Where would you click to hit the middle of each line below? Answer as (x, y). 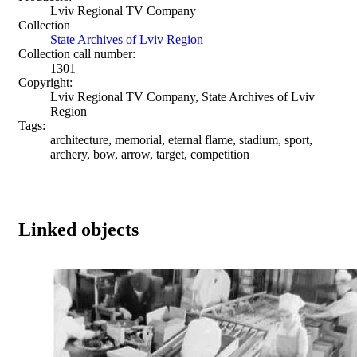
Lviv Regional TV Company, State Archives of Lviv (182, 96)
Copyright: (45, 82)
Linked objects (78, 229)
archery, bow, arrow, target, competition (150, 154)
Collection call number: (77, 53)
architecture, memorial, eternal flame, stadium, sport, (181, 139)
